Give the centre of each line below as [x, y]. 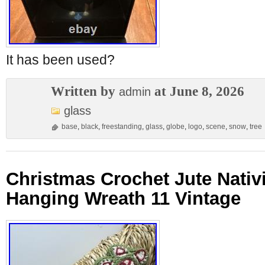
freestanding [122, 127]
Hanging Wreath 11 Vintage [123, 198]
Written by [85, 91]
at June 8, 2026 [198, 91]
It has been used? [60, 60]
